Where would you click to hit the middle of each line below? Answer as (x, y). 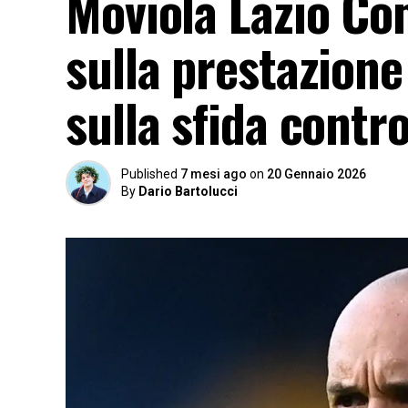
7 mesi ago (214, 174)
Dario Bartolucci (188, 191)
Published (149, 174)
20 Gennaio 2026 (316, 174)
